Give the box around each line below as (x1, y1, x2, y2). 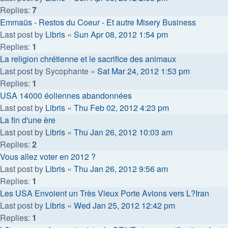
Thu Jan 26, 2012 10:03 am (74, 126, 173, 138)
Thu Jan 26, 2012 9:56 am (74, 162, 168, 175)
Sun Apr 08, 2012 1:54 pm (74, 28, 168, 40)
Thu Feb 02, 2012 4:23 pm (74, 101, 169, 113)
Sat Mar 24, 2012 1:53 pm (97, 65, 190, 77)
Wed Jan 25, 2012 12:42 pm (74, 199, 175, 211)
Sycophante (45, 65, 89, 77)
